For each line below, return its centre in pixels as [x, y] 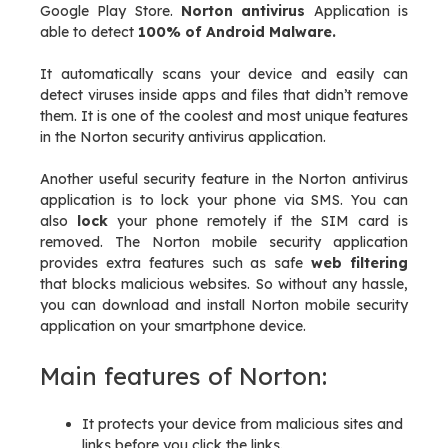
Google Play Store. [110, 11]
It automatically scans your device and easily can [224, 74]
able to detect [89, 32]
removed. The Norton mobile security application [224, 242]
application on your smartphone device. [173, 326]
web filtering [356, 263]
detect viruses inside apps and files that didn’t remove [224, 95]
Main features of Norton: [183, 376]
